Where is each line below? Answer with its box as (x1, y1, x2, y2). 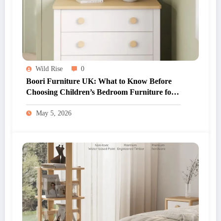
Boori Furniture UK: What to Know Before (26, 76, 172, 85)
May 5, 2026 (36, 109, 72, 117)
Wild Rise (36, 65, 63, 73)
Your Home (26, 98, 65, 107)
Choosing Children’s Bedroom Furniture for (26, 87, 175, 96)
